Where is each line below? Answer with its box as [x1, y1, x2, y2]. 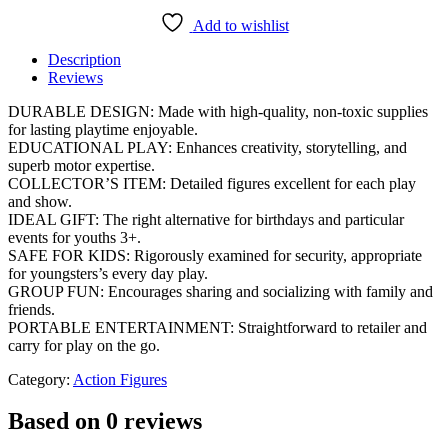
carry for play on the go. [8, 336, 160, 354]
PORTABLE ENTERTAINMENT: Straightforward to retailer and [8, 318, 427, 336]
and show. [8, 192, 72, 210]
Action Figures [73, 370, 167, 388]
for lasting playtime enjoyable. [8, 120, 198, 138]
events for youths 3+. [8, 228, 141, 246]
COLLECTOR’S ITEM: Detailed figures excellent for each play [8, 174, 416, 192]
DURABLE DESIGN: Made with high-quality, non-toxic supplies [8, 102, 428, 120]
